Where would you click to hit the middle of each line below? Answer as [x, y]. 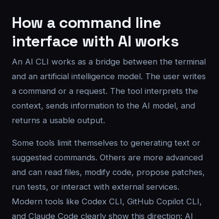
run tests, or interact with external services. [96, 187]
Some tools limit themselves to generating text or [106, 143]
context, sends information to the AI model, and [103, 106]
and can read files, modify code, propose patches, [108, 172]
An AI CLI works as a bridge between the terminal [109, 62]
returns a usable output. [58, 120]
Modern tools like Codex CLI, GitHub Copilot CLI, [107, 201]
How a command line [87, 22]
